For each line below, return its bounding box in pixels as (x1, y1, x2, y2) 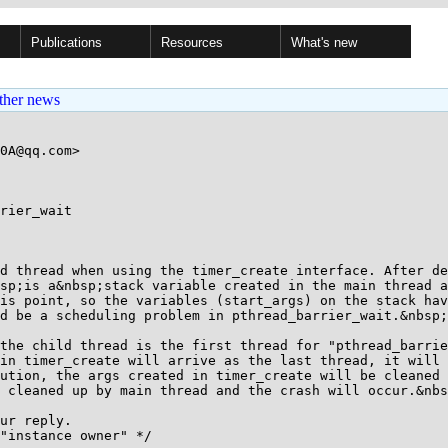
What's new (291, 35, 357, 50)
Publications (31, 35, 102, 50)
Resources (161, 35, 223, 50)
